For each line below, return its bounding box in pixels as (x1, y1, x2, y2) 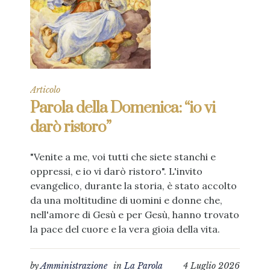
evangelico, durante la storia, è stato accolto (30, 180, 237, 192)
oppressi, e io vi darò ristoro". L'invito (30, 165, 202, 178)
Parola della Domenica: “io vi (30, 98, 215, 119)
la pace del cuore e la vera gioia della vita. (30, 223, 220, 236)
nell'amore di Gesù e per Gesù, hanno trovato (30, 209, 239, 221)
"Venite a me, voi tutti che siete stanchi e (30, 151, 216, 163)
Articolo (30, 84, 60, 96)
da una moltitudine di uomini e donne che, (30, 194, 222, 207)
